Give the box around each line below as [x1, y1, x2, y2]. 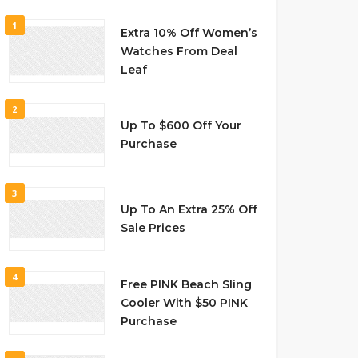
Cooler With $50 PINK [120, 295, 248, 310]
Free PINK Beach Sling [120, 276, 252, 292]
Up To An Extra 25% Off [120, 202, 257, 217]
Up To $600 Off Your [120, 118, 241, 133]
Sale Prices [120, 221, 185, 235]
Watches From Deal [120, 43, 237, 58]
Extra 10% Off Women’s [120, 25, 257, 40]
